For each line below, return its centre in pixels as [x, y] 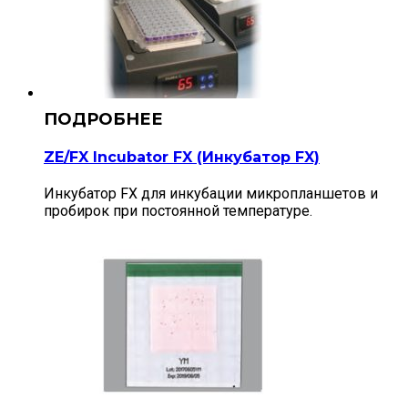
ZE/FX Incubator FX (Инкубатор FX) [182, 157]
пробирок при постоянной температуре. [178, 210]
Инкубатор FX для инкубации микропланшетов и [211, 193]
